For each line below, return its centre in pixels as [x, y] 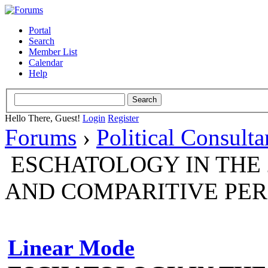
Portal [40, 30]
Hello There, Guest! [44, 118]
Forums [41, 137]
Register [123, 118]
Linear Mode [71, 247]
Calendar [46, 63]
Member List [53, 52]
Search [42, 41]
